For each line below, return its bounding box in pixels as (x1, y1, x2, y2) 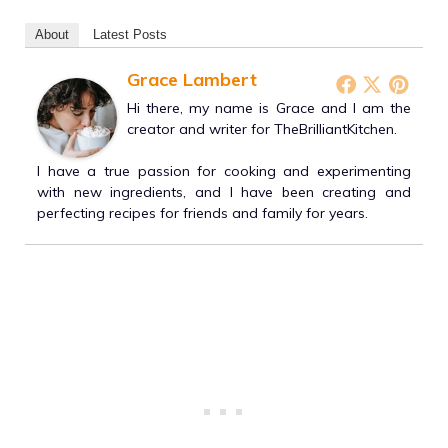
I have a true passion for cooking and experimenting (37, 161, 411, 180)
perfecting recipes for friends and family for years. (37, 203, 368, 222)
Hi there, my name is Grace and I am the (127, 98, 411, 117)
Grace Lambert (127, 67, 257, 91)
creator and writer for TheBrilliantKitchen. (127, 119, 397, 138)
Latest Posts (93, 26, 167, 42)
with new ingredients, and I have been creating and (37, 182, 411, 201)
